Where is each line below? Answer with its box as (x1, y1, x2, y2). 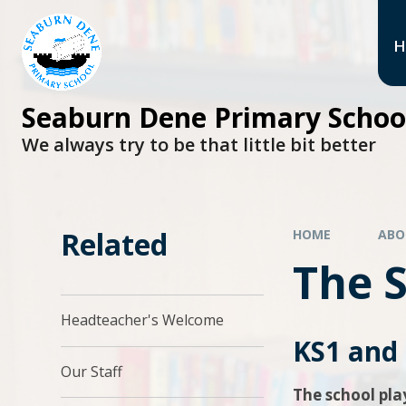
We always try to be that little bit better (22, 131, 376, 157)
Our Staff (61, 361, 123, 382)
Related (61, 224, 169, 264)
